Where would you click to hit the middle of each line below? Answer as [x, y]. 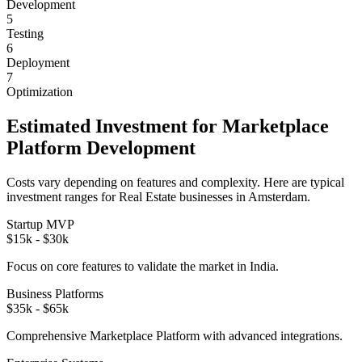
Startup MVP [40, 224]
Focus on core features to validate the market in [128, 266]
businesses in [212, 196]
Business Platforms [55, 293]
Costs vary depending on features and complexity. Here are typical [175, 182]
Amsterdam [278, 196]
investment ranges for [63, 196]
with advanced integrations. [271, 335]
